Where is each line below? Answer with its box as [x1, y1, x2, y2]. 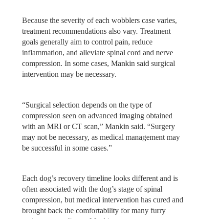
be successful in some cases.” [22, 143, 112, 152]
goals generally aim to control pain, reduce [22, 38, 153, 46]
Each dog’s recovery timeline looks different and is [22, 174, 178, 183]
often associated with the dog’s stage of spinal [22, 185, 162, 194]
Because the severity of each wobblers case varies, [22, 16, 177, 25]
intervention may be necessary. [22, 70, 118, 79]
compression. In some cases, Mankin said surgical [22, 59, 175, 68]
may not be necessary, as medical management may [22, 132, 180, 141]
